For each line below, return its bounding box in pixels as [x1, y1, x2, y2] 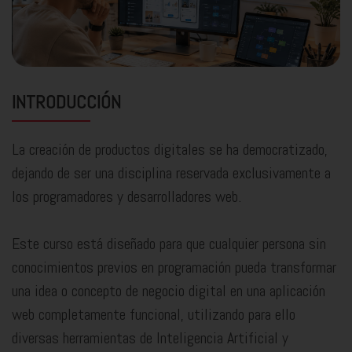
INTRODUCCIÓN [12, 90, 121, 115]
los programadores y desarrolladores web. [12, 186, 241, 207]
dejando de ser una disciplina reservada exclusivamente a [12, 163, 331, 184]
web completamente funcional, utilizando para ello [12, 304, 295, 325]
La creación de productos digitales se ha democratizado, [12, 139, 328, 160]
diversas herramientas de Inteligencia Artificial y [12, 328, 288, 349]
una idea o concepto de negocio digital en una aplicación [12, 280, 325, 302]
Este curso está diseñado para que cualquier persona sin [12, 233, 326, 255]
